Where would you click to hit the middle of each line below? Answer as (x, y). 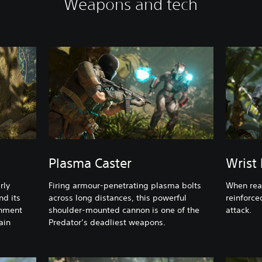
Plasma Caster (90, 163)
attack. (238, 210)
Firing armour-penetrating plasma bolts (125, 185)
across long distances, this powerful (118, 198)
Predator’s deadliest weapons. (110, 222)
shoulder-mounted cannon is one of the (124, 210)
